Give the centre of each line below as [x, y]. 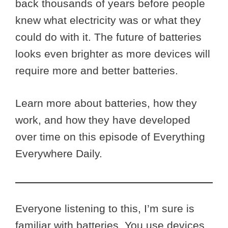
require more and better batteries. [97, 70]
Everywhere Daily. [59, 154]
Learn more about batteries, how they [106, 103]
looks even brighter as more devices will [113, 53]
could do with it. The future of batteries [108, 37]
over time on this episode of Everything [110, 137]
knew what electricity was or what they [108, 20]
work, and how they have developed [103, 120]
